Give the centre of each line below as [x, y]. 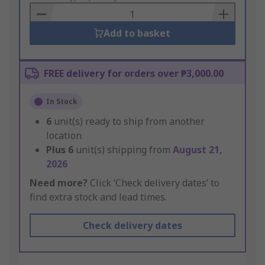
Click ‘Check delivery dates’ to [153, 183]
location [64, 136]
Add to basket [137, 33]
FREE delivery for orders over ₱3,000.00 [134, 74]
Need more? [59, 183]
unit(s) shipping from [124, 150]
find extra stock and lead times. [98, 197]
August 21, [198, 150]
